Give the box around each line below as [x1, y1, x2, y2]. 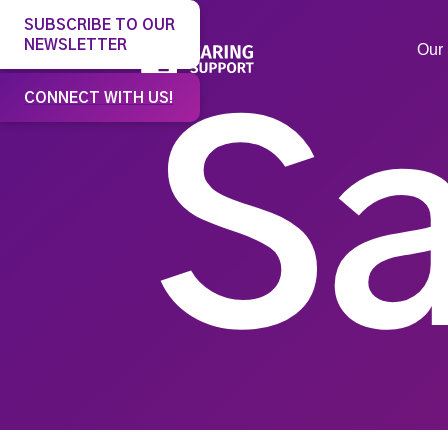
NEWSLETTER [24, 38, 127, 53]
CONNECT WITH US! [24, 91, 173, 106]
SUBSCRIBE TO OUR [24, 18, 175, 33]
